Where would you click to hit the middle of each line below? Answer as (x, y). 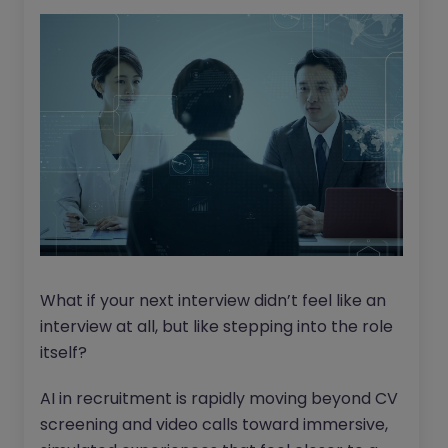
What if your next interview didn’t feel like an (213, 301)
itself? (63, 353)
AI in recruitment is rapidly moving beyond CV (219, 399)
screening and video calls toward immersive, (214, 425)
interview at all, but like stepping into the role (216, 327)
